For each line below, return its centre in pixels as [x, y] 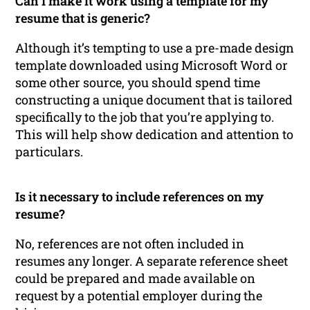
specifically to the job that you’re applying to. [145, 117]
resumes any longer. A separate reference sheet [152, 261]
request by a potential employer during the [139, 295]
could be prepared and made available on [136, 278]
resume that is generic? [83, 18]
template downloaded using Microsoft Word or [152, 65]
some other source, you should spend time [138, 82]
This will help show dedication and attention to [155, 134]
